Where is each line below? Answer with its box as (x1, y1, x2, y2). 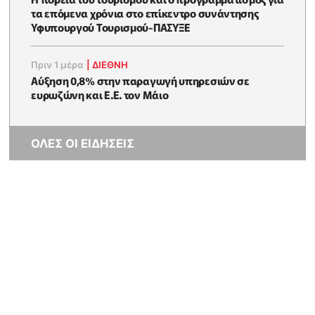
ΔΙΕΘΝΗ (92, 58, 129, 70)
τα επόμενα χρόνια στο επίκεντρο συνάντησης (31, 4, 259, 20)
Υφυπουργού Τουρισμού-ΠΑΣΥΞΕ (31, 18, 191, 34)
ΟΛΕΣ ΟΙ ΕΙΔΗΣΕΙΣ (31, 136, 135, 150)
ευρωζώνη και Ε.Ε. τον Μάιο (31, 86, 169, 102)
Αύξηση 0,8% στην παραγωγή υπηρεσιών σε (31, 72, 250, 88)
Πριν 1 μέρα (31, 58, 84, 70)
